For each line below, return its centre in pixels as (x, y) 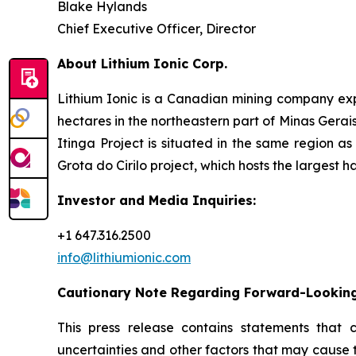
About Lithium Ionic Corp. (142, 64)
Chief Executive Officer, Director (157, 29)
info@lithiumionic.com (124, 257)
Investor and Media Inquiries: (157, 200)
